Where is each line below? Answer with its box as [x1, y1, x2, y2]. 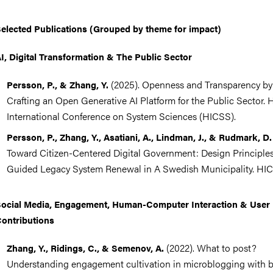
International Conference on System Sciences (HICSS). [7, 109, 236, 123]
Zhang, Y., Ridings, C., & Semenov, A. [7, 241, 165, 254]
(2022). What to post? [164, 241, 257, 255]
